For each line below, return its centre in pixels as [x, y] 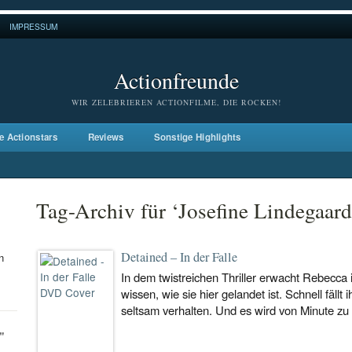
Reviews [106, 137]
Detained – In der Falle [179, 257]
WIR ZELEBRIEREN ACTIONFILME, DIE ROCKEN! [176, 102]
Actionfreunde [176, 80]
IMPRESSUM [33, 26]
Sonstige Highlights [197, 137]
